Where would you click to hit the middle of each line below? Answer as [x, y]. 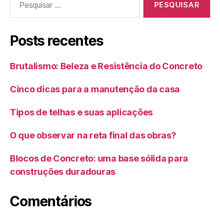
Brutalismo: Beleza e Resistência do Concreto [106, 66]
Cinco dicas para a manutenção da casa [96, 89]
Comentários [51, 202]
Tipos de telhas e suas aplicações [82, 112]
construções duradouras [63, 172]
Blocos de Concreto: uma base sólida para [99, 159]
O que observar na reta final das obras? [93, 136]
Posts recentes [56, 41]
